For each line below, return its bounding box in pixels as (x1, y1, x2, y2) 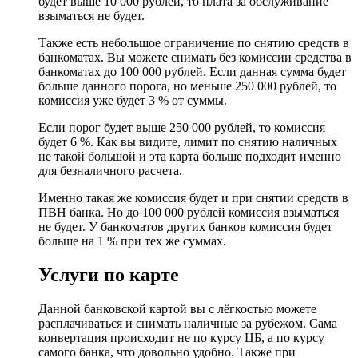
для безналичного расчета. (38, 164, 182, 178)
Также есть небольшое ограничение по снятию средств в (38, 36, 349, 50)
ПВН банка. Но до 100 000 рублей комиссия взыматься (38, 205, 339, 220)
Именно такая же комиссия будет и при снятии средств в (38, 191, 348, 205)
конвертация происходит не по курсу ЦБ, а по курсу (38, 330, 324, 344)
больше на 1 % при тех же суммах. (38, 234, 226, 249)
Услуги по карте (38, 264, 179, 285)
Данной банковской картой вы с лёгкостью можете (38, 301, 316, 316)
